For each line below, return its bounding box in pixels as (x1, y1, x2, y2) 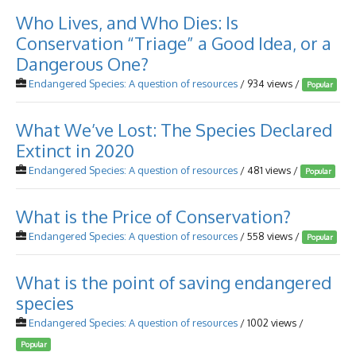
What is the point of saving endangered (16, 271, 331, 293)
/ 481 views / (238, 164, 300, 176)
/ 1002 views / (238, 316, 304, 329)
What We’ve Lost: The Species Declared (16, 118, 332, 141)
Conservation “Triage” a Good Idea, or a (16, 32, 331, 54)
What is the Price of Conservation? (16, 205, 291, 227)
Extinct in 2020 (16, 139, 134, 161)
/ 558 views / (238, 230, 302, 242)
